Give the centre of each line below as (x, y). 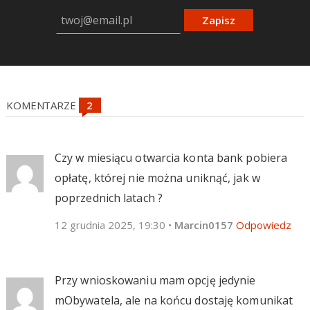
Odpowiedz (263, 225)
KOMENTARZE (42, 105)
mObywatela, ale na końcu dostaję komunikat (174, 300)
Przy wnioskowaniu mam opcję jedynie (155, 280)
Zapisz (219, 20)
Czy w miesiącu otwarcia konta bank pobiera (171, 157)
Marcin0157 (203, 225)
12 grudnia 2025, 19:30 (110, 225)
